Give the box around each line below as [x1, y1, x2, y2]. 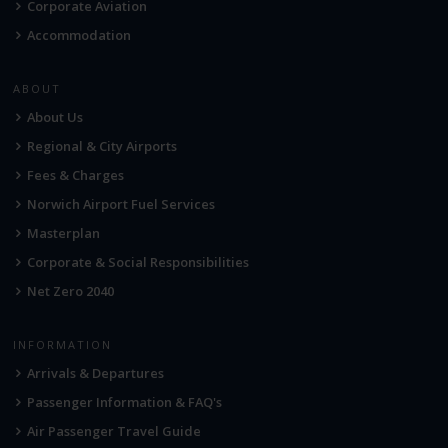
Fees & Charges [27, 166, 125, 185]
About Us [27, 108, 84, 127]
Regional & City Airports [27, 137, 178, 156]
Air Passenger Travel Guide [27, 422, 202, 441]
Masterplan [27, 224, 101, 243]
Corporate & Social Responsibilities [27, 253, 250, 272]
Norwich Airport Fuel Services [27, 195, 216, 214]
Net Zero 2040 [27, 282, 115, 301]
